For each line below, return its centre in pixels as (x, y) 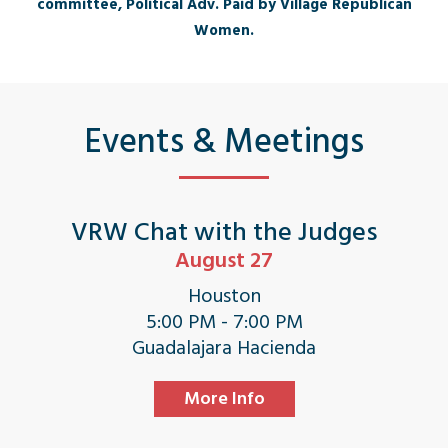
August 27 (224, 260)
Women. (224, 30)
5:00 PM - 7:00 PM (224, 322)
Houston (224, 296)
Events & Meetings (224, 141)
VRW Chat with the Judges (224, 232)
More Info (224, 398)
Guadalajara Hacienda (224, 348)
